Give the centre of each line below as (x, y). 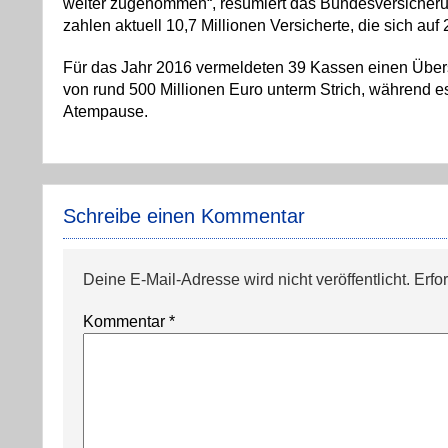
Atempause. (105, 111)
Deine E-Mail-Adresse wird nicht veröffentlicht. (246, 279)
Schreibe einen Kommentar (184, 216)
